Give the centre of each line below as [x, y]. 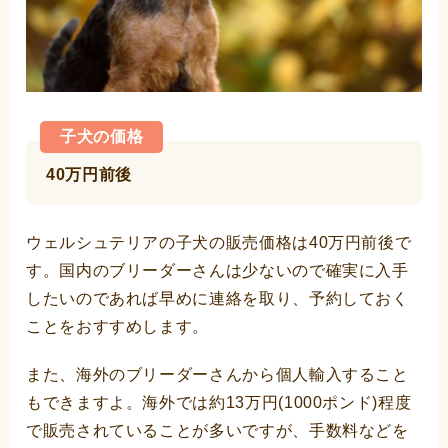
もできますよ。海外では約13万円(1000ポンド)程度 [219, 403]
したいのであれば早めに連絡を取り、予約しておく [217, 299]
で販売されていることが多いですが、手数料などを [217, 431]
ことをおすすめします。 [118, 327]
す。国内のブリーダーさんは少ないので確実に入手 [217, 271]
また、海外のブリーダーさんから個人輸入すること [217, 375]
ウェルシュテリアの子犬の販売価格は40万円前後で [219, 243]
